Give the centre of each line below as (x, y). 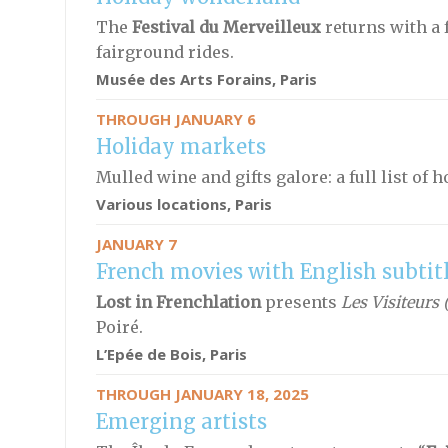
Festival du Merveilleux (228, 27)
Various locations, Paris (183, 204)
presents (302, 302)
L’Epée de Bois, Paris (171, 354)
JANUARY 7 (136, 244)
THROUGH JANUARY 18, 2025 (202, 394)
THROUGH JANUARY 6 (175, 119)
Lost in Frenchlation (180, 302)
